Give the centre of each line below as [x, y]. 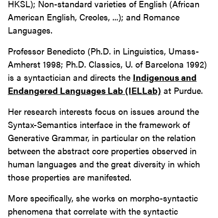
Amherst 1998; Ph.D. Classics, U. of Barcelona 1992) [107, 64]
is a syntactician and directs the [70, 77]
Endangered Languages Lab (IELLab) [84, 91]
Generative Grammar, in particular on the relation [102, 138]
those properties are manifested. [70, 177]
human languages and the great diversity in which [104, 164]
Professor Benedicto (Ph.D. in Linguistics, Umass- [103, 51]
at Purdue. [182, 91]
